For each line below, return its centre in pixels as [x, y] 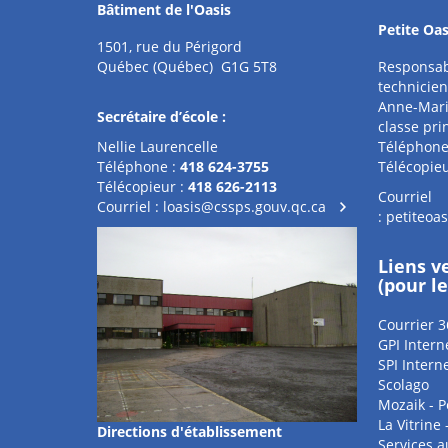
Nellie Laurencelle [157, 147]
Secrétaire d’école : [163, 117]
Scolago [403, 385]
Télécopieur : [142, 187]
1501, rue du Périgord [169, 47]
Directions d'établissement [189, 432]
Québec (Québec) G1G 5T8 [187, 67]
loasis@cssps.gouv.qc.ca [244, 207]
